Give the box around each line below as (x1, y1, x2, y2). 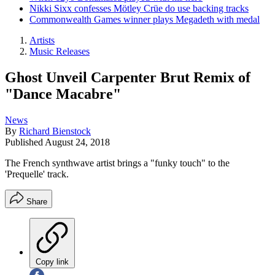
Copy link (36, 257, 69, 266)
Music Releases (29, 46, 90, 56)
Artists (29, 35, 55, 45)
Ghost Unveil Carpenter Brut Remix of (5, 69, 250, 85)
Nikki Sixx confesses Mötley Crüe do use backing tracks (29, 3, 249, 14)
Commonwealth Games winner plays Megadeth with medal (29, 14, 260, 25)
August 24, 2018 (45, 136, 110, 147)
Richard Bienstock (19, 125, 91, 136)
